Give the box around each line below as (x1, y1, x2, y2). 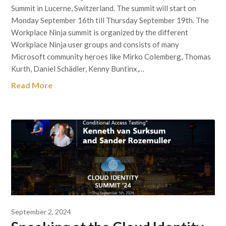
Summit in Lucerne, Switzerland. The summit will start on (11, 4, 197, 13)
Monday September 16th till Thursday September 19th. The (11, 16, 209, 25)
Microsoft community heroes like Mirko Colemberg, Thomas (11, 52, 211, 61)
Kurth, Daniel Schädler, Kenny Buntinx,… (11, 64, 145, 73)
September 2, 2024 (11, 207, 72, 216)
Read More (11, 80, 53, 90)
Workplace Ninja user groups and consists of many (11, 40, 180, 49)
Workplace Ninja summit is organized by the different (11, 28, 189, 37)
